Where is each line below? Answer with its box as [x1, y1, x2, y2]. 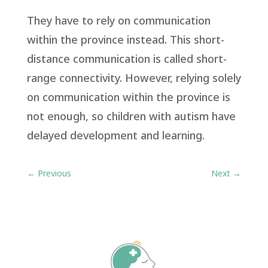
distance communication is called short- [26, 51, 227, 68]
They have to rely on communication [26, 13, 211, 30]
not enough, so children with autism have [26, 109, 236, 126]
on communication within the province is [26, 90, 230, 106]
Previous [37, 167, 71, 181]
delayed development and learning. [26, 128, 205, 145]
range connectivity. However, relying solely [26, 71, 241, 87]
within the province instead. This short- [26, 32, 224, 49]
